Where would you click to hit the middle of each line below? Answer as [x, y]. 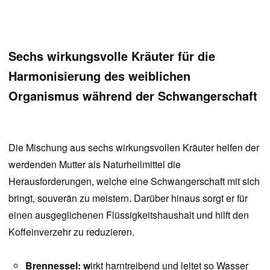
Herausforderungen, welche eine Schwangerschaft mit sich [134, 181]
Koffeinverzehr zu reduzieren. [71, 232]
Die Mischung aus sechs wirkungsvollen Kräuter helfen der [134, 147]
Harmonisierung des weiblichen [99, 76]
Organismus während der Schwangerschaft [133, 96]
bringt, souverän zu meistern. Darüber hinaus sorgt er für [128, 198]
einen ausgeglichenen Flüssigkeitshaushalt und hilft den [129, 215]
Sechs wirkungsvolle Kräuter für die [112, 56]
